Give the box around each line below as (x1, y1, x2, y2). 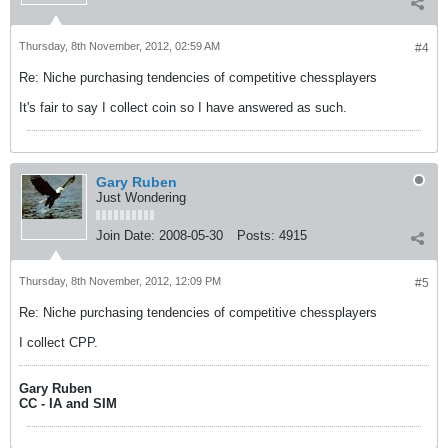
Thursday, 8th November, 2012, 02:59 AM (19, 40, 220, 52)
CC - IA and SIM (19, 396, 117, 411)
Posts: (237, 228, 275, 243)
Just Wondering (96, 190, 186, 205)
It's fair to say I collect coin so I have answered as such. (19, 100, 347, 115)
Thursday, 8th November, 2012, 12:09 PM (19, 275, 221, 287)
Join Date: (96, 228, 155, 243)
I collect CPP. (19, 335, 98, 350)
